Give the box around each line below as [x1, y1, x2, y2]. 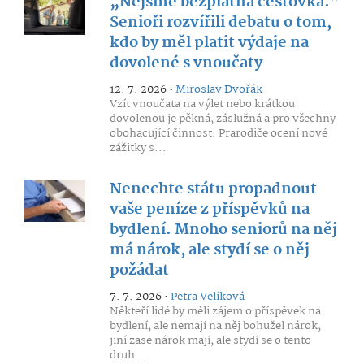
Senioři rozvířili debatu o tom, [109, 11, 331, 35]
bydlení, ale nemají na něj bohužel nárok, [109, 317, 321, 335]
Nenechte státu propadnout [109, 177, 317, 201]
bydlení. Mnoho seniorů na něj [109, 218, 337, 242]
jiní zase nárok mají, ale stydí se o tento [109, 331, 311, 349]
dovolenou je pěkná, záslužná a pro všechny [109, 110, 336, 128]
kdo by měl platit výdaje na [109, 31, 309, 55]
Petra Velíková [170, 288, 245, 305]
